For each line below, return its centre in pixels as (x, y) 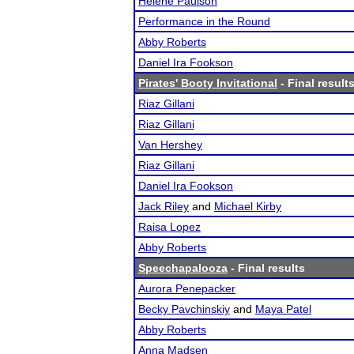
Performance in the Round (204, 21)
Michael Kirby (248, 206)
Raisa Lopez (169, 227)
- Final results (266, 268)
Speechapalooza (183, 268)
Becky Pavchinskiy (184, 309)
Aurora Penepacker (187, 288)
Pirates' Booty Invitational (208, 83)
